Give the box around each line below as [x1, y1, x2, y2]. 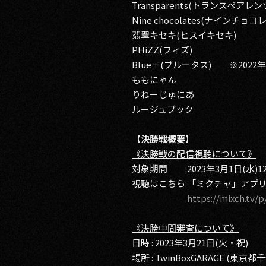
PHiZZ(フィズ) [132, 43, 192, 56]
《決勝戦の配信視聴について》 [132, 147, 256, 160]
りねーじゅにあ [132, 88, 194, 100]
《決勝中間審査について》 [132, 221, 239, 234]
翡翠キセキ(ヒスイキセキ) [132, 28, 236, 41]
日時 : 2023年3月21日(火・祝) [132, 236, 248, 249]
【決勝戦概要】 [132, 132, 194, 145]
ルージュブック [132, 103, 194, 115]
